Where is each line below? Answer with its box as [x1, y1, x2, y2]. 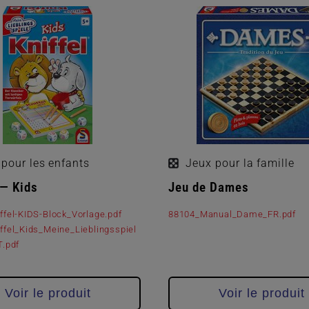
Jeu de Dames [168, 179, 249, 195]
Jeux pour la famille [186, 156, 295, 170]
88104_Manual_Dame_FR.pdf [168, 208, 297, 219]
